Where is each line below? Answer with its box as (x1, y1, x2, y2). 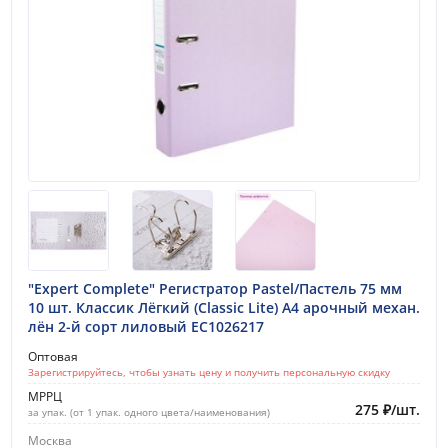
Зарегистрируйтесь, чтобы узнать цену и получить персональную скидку (28, 364, 390, 379)
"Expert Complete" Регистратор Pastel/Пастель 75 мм (28, 278, 402, 298)
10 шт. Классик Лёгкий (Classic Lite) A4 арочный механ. (28, 297, 420, 317)
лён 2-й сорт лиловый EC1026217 (28, 316, 264, 336)
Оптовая (28, 347, 78, 365)
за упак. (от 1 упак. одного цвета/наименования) (28, 404, 270, 419)
